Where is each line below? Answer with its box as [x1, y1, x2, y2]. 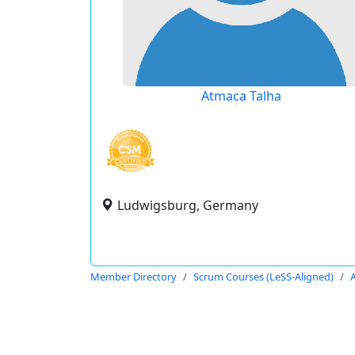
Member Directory [90, 269, 177, 284]
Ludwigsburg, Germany [117, 197, 258, 214]
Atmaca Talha [201, 87, 281, 105]
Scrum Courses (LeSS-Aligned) [193, 269, 334, 284]
